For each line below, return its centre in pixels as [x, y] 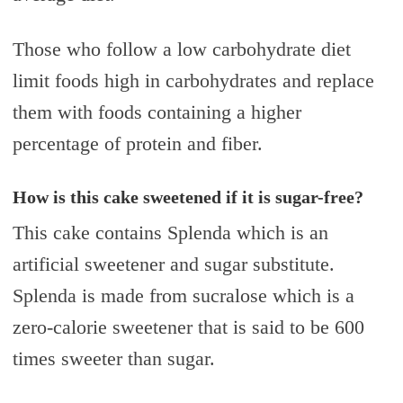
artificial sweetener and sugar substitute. [173, 264]
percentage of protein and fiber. [137, 143]
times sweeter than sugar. [113, 358]
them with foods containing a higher [157, 112]
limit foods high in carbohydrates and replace [193, 80]
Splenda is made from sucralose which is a [183, 295]
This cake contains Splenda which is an [170, 232]
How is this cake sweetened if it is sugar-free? [188, 197]
